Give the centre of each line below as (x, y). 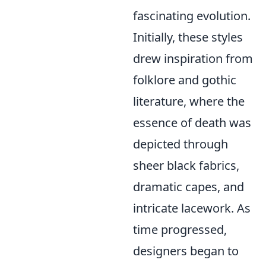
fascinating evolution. (192, 15)
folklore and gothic (185, 80)
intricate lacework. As (192, 208)
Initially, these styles (188, 37)
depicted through (180, 144)
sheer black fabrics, (186, 165)
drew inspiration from (193, 58)
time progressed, (180, 229)
